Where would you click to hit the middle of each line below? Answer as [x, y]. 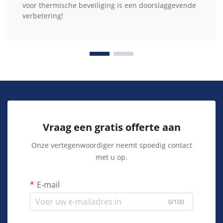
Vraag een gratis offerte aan [111, 127]
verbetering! [43, 16]
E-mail [48, 185]
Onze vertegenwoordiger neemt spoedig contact [111, 145]
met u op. [111, 157]
